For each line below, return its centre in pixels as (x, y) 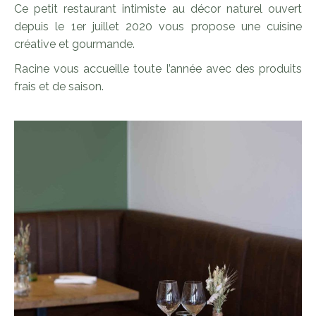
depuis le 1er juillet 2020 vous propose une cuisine (158, 26)
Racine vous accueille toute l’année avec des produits (158, 69)
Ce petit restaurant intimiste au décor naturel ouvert (158, 9)
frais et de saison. (59, 86)
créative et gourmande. (74, 44)
